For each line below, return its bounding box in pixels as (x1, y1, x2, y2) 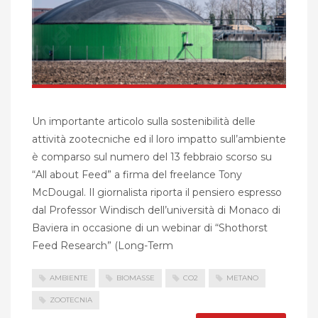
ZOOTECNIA (50, 295, 92, 305)
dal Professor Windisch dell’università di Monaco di (32, 203, 280, 216)
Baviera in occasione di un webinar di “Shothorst (32, 221, 268, 234)
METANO (226, 273, 258, 283)
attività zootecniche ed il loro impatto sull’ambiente (32, 132, 286, 146)
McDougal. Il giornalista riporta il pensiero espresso (32, 185, 282, 199)
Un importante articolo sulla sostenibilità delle (32, 114, 256, 128)
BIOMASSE (116, 273, 155, 283)
